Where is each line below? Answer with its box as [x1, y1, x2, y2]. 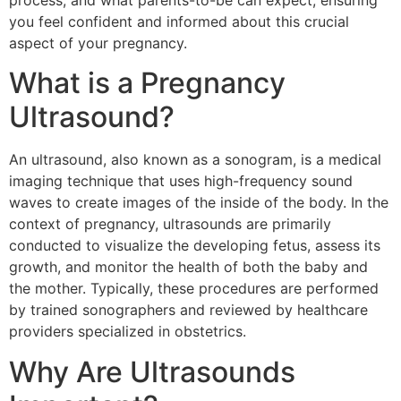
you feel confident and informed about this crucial [9, 13, 349, 30]
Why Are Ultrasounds [9, 354, 295, 389]
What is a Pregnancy [9, 65, 286, 101]
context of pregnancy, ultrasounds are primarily [9, 215, 331, 234]
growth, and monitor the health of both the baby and [9, 258, 368, 277]
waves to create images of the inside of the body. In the [9, 193, 388, 212]
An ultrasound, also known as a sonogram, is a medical [9, 150, 381, 169]
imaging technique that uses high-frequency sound [9, 172, 353, 191]
